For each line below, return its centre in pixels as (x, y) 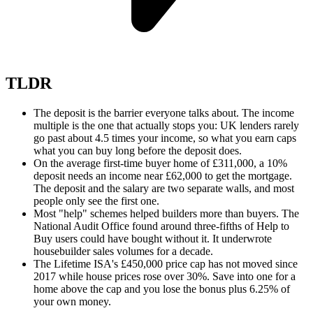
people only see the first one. (96, 201)
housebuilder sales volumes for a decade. (123, 251)
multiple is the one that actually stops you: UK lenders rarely (166, 125)
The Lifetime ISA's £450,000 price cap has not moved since (166, 263)
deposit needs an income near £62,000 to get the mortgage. (163, 175)
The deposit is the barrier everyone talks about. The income (164, 112)
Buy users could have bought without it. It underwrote (153, 238)
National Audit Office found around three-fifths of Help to (161, 226)
